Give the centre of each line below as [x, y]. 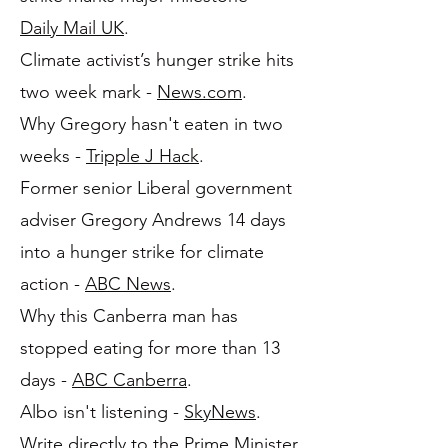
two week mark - [88, 92]
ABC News [128, 284]
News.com [199, 92]
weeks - [53, 156]
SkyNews [220, 412]
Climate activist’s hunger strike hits [157, 60]
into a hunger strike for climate [142, 252]
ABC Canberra [129, 380]
